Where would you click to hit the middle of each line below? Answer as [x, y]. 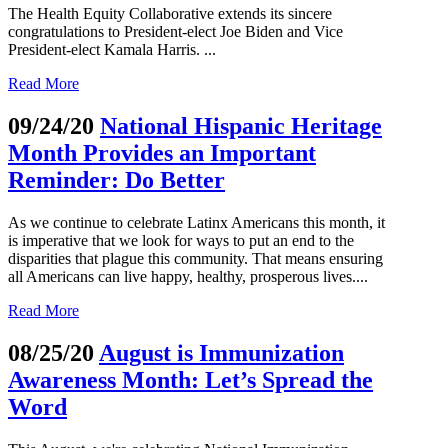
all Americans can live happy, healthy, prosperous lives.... [188, 276]
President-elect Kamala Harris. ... [112, 50]
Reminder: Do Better [116, 180]
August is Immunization [221, 352]
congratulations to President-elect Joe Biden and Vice [175, 32]
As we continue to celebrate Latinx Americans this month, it [196, 222]
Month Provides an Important [162, 153]
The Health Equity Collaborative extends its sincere [170, 14]
